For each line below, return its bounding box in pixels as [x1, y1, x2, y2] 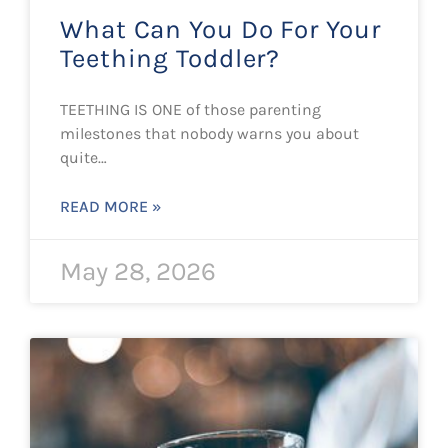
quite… [60, 148, 107, 167]
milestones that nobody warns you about [60, 124, 359, 143]
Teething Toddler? [60, 43, 281, 74]
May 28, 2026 [60, 256, 216, 287]
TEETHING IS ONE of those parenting [60, 100, 321, 119]
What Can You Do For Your [60, 14, 381, 45]
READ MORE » [60, 197, 162, 216]
